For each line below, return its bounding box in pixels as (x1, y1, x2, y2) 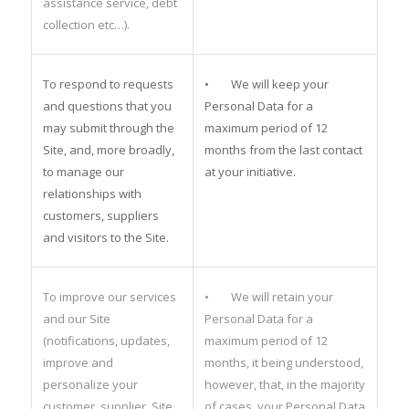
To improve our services (42, 288, 176, 305)
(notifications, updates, (42, 331, 170, 349)
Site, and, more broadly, (42, 141, 174, 158)
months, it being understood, (204, 353, 363, 371)
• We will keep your (204, 75, 329, 92)
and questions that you (42, 97, 172, 114)
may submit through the (42, 119, 174, 136)
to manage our (42, 163, 124, 180)
